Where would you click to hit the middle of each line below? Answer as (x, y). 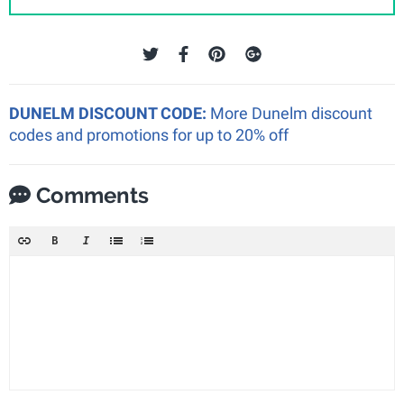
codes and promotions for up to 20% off (149, 135)
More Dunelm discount (291, 113)
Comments (90, 195)
